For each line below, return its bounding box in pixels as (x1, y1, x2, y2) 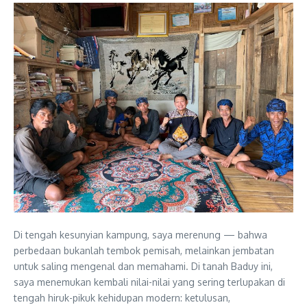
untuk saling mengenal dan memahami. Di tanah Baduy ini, (14, 260, 273, 272)
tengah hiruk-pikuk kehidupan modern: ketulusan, (14, 292, 230, 304)
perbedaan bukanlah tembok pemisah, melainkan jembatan (14, 245, 274, 256)
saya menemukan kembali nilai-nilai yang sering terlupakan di (14, 276, 285, 288)
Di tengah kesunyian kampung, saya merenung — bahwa (14, 229, 267, 241)
